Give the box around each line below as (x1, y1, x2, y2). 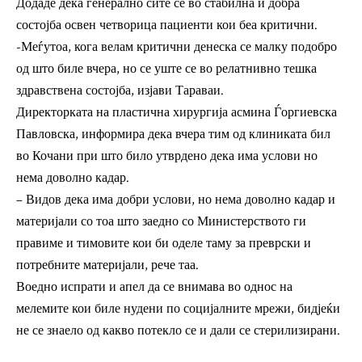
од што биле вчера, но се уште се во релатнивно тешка (16, 61, 317, 78)
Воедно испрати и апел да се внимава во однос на (16, 279, 293, 297)
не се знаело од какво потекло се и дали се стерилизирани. (16, 322, 343, 340)
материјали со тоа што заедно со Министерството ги (16, 213, 306, 231)
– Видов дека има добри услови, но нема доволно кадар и (16, 192, 335, 209)
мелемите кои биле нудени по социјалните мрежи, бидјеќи (16, 301, 340, 318)
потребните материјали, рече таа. (16, 257, 199, 275)
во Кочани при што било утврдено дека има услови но (16, 148, 318, 166)
